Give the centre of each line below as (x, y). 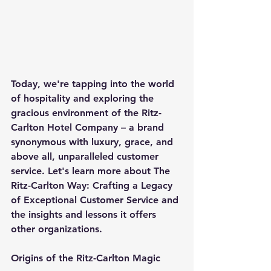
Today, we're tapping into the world (94, 83)
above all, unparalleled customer (86, 156)
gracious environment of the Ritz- (86, 113)
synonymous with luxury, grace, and (93, 142)
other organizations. (57, 229)
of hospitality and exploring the (84, 98)
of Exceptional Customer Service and (96, 200)
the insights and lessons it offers (85, 214)
